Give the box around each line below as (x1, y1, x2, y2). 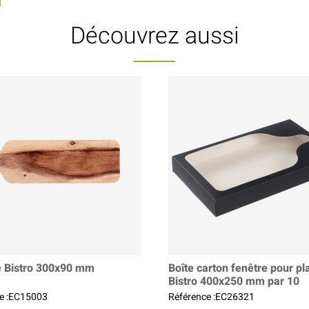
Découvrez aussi (70, 18, 239, 53)
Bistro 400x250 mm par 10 (168, 272, 299, 290)
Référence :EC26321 (168, 289, 255, 304)
